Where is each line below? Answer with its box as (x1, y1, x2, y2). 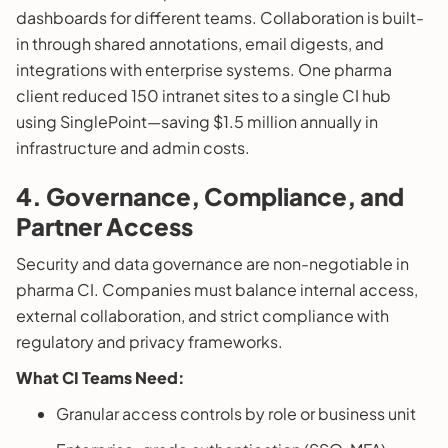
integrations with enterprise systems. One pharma (16, 58, 392, 80)
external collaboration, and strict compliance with (16, 304, 389, 326)
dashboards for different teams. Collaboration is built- (16, 6, 424, 28)
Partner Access (16, 210, 193, 241)
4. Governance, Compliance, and (16, 180, 404, 211)
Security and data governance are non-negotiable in (16, 252, 409, 274)
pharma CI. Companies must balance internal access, (16, 278, 418, 300)
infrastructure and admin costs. (16, 136, 250, 158)
